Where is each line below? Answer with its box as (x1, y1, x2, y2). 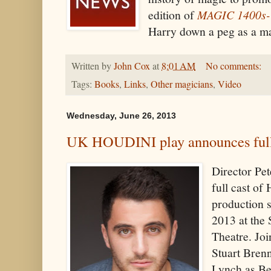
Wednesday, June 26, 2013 (67, 111, 176, 121)
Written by (71, 59, 114, 73)
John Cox (114, 59, 150, 73)
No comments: (205, 59, 264, 73)
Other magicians (151, 77, 213, 91)
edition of (148, 6, 198, 23)
